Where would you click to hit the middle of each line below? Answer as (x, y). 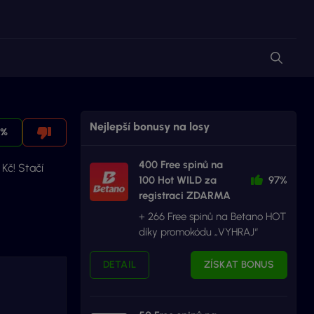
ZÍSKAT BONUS (239, 265)
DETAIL (120, 265)
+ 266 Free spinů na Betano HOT (212, 217)
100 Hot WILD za (177, 180)
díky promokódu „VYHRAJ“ (198, 232)
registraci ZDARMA (184, 196)
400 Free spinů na (180, 165)
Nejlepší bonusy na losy (149, 127)
